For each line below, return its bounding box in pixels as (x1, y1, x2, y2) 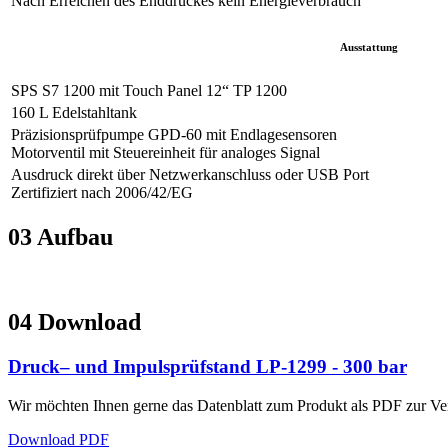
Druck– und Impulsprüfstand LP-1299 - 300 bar (8, 356, 407, 378)
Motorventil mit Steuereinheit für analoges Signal (11, 143, 320, 161)
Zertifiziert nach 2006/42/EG (11, 183, 193, 201)
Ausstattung (339, 40, 401, 53)
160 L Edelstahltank (11, 103, 137, 121)
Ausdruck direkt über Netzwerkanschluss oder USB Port (11, 165, 369, 183)
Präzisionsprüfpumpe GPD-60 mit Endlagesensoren (11, 125, 337, 143)
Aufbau (37, 224, 113, 251)
